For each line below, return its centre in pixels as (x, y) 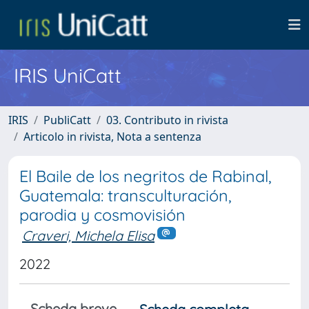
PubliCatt (67, 120)
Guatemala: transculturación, (126, 196)
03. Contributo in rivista (167, 120)
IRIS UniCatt (68, 75)
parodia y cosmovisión (102, 215)
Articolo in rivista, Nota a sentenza (112, 137)
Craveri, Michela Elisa (88, 236)
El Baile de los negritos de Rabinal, (146, 176)
